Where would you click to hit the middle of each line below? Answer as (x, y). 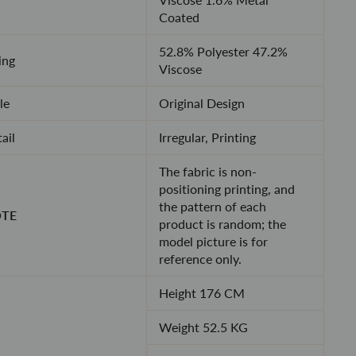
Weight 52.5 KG (203, 327)
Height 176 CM (201, 293)
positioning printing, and (226, 189)
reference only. (200, 259)
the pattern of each (212, 206)
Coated (179, 17)
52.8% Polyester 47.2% (223, 51)
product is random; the (222, 224)
